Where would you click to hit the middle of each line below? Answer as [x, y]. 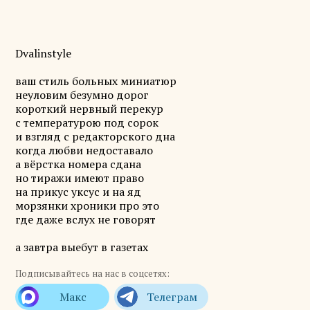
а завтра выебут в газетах [81, 247]
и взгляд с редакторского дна [95, 136]
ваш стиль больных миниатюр [95, 81]
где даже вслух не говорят [85, 219]
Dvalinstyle [43, 53]
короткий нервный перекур [89, 109]
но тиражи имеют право [79, 178]
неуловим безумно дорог [82, 95]
